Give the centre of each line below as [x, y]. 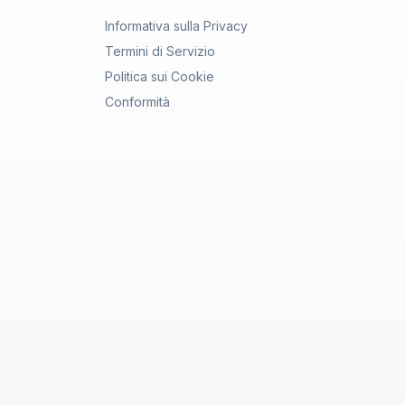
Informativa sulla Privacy [176, 26]
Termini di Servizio [160, 51]
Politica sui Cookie [160, 76]
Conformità [137, 102]
